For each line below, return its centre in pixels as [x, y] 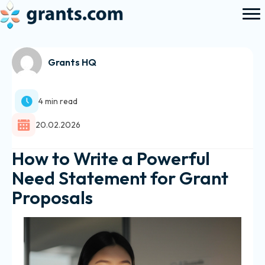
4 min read [58, 101]
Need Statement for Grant [120, 178]
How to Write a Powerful [111, 159]
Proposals [52, 198]
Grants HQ [72, 62]
